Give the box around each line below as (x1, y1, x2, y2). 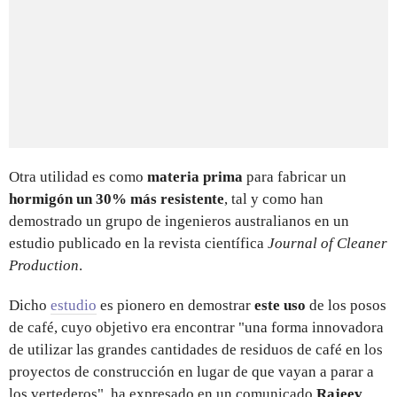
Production (9, 256, 79, 274)
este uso (254, 296, 309, 314)
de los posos (309, 296, 386, 314)
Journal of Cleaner (268, 234, 387, 252)
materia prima (144, 167, 243, 185)
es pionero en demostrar (97, 296, 254, 314)
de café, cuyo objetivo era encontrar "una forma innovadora (9, 318, 384, 336)
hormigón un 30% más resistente (9, 190, 224, 207)
